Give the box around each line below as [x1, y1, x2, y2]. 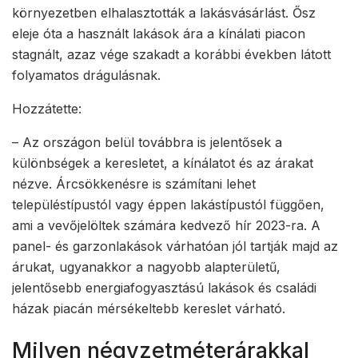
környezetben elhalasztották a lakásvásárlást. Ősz [12, 4, 316, 21]
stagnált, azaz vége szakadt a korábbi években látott [12, 46, 331, 62]
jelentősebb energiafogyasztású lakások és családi [12, 279, 316, 296]
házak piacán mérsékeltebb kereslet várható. [12, 300, 285, 316]
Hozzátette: [12, 100, 82, 117]
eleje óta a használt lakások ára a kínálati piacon [12, 25, 305, 42]
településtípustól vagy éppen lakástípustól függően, [12, 196, 324, 213]
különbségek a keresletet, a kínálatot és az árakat [12, 154, 313, 171]
